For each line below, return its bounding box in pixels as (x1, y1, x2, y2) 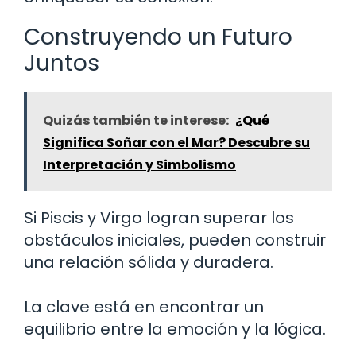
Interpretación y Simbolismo (43, 155, 236, 174)
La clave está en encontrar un (24, 295, 264, 318)
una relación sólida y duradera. (24, 250, 273, 273)
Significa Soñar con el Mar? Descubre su (43, 133, 310, 152)
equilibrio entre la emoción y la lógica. (24, 317, 326, 340)
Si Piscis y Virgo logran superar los (24, 206, 294, 229)
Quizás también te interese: (43, 110, 229, 130)
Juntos (24, 47, 99, 79)
